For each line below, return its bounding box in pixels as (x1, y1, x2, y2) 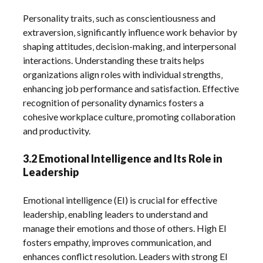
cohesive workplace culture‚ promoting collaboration (23, 110, 236, 122)
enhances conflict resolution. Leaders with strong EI (23, 250, 228, 262)
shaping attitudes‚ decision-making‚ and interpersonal (23, 40, 237, 52)
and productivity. (23, 124, 91, 136)
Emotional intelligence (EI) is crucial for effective (23, 194, 218, 205)
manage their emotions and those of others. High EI (23, 222, 227, 234)
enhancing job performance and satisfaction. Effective (23, 82, 240, 94)
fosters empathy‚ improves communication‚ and (23, 236, 212, 248)
